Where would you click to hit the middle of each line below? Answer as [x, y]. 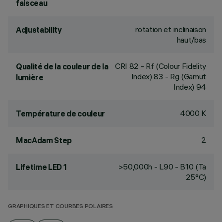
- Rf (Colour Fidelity [172, 66]
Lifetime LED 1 [41, 167]
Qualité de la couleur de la [62, 66]
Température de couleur [60, 113]
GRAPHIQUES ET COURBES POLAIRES [60, 207]
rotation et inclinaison [171, 29]
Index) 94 [190, 87]
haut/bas [191, 40]
